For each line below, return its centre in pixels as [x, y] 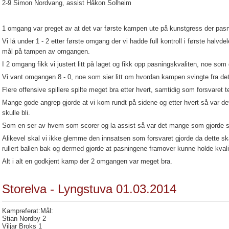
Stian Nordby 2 [24, 219]
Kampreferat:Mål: [28, 211]
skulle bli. [16, 113]
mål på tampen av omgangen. [46, 51]
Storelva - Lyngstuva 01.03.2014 [89, 189]
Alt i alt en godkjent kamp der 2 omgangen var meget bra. [87, 161]
